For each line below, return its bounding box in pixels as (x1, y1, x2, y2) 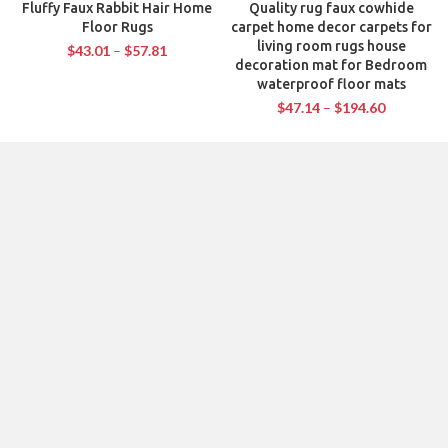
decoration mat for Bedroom (235, 56, 427, 73)
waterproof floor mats (256, 75, 406, 92)
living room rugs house (256, 37, 406, 54)
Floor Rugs (81, 18, 153, 35)
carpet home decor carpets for (230, 18, 432, 35)
